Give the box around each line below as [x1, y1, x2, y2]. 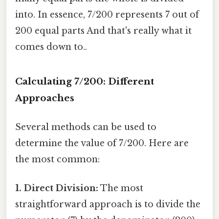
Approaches [15, 92, 74, 104]
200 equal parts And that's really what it [15, 25, 192, 36]
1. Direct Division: [15, 183, 98, 194]
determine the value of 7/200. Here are [15, 137, 189, 149]
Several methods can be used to [15, 121, 156, 132]
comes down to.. [15, 41, 87, 52]
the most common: [15, 153, 100, 165]
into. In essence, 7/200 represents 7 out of [15, 9, 199, 20]
